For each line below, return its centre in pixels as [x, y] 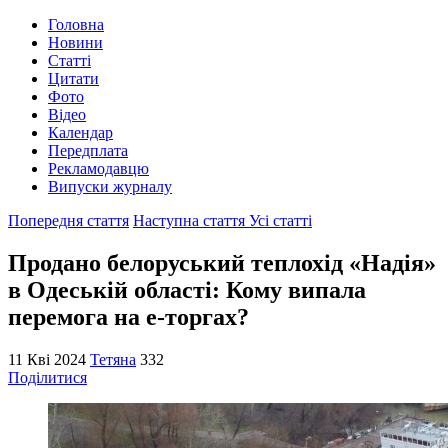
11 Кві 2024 [47, 359]
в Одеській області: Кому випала [187, 289]
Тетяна [113, 359]
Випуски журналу [110, 186]
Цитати [73, 78]
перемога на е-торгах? [128, 316]
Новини [75, 42]
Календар [80, 132]
